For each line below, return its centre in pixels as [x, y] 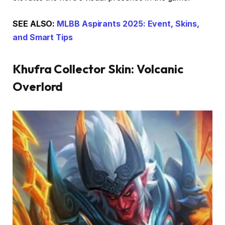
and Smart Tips [43, 37]
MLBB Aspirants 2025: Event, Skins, [128, 24]
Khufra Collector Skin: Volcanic [98, 69]
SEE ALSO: [35, 24]
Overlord [38, 86]
